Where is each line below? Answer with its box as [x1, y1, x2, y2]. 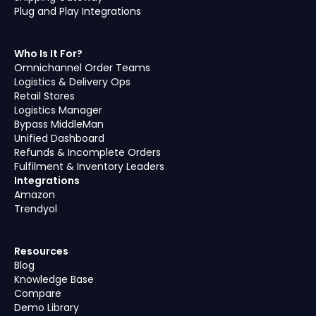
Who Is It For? [14, 47, 83, 61]
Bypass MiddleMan [14, 117, 104, 131]
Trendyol [14, 202, 57, 216]
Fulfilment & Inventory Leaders [14, 159, 164, 174]
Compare [14, 286, 61, 300]
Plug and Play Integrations [14, 4, 141, 18]
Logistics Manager [14, 103, 102, 117]
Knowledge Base [14, 272, 94, 286]
